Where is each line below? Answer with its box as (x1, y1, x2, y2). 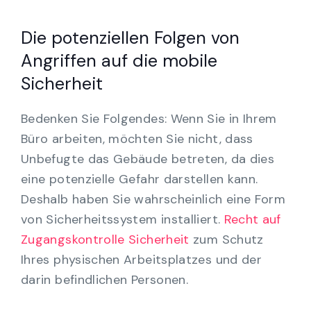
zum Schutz (189, 230, 264, 248)
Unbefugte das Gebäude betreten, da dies (21, 150, 275, 167)
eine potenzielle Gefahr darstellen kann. (21, 170, 258, 187)
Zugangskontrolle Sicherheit (21, 230, 190, 248)
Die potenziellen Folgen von (21, 26, 239, 49)
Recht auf (220, 210, 281, 228)
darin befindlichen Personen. (21, 271, 189, 288)
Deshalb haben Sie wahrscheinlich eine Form (21, 190, 286, 208)
